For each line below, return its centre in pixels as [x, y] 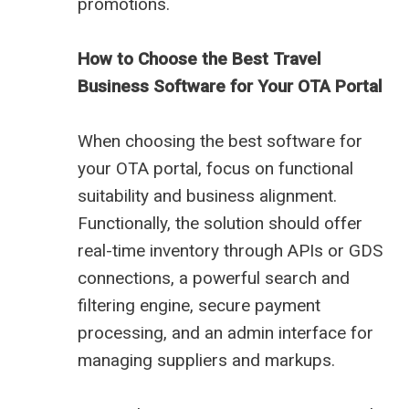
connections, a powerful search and [214, 278]
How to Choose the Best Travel [199, 59]
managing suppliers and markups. [206, 361]
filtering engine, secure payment [199, 306]
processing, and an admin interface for [225, 333]
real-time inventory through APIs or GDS [230, 251]
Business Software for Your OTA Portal [230, 87]
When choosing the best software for [220, 142]
